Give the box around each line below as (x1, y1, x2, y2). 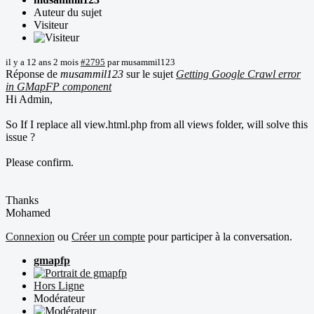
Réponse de (6, 67, 60, 80)
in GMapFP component (6, 80, 111, 93)
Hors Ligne (34, 279, 84, 292)
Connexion (6, 230, 55, 243)
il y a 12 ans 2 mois (6, 56, 78, 67)
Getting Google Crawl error (176, 67, 301, 80)
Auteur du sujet (34, 6, 102, 18)
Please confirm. (6, 156, 74, 168)
